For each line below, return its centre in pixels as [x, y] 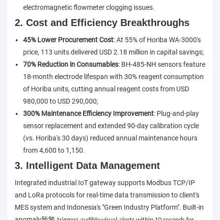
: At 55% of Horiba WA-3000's [157, 40]
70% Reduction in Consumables [70, 65]
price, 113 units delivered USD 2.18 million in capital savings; [113, 52]
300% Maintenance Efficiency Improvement [88, 114]
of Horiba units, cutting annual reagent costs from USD [106, 89]
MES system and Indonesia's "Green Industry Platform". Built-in [109, 207]
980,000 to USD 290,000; [60, 101]
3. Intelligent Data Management [87, 166]
